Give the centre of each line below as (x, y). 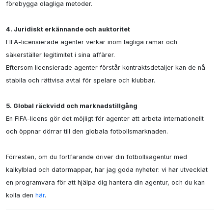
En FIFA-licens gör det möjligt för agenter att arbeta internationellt (105, 119)
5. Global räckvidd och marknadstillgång (72, 106)
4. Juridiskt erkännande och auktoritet (68, 29)
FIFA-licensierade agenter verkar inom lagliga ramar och (92, 42)
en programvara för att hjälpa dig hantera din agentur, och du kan (105, 182)
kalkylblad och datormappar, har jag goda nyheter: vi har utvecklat (107, 170)
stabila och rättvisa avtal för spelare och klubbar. (81, 80)
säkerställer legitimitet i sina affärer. (60, 55)
